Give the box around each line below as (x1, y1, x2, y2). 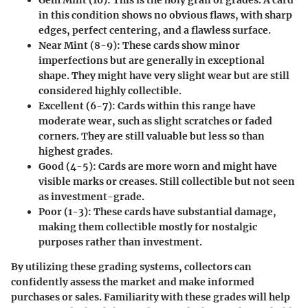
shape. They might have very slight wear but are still (38, 69, 289, 82)
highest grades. (38, 144, 113, 157)
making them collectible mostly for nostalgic (38, 220, 257, 233)
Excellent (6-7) (38, 99, 112, 112)
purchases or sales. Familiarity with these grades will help (11, 290, 290, 303)
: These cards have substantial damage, (88, 205, 276, 218)
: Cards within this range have (112, 99, 256, 112)
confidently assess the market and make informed (11, 275, 254, 288)
